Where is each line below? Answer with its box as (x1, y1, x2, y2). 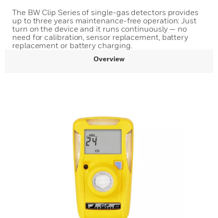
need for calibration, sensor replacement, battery (12, 32, 189, 42)
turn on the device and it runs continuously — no (12, 24, 187, 34)
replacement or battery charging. (12, 40, 132, 50)
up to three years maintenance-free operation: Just (12, 16, 197, 25)
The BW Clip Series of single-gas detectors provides (12, 7, 199, 17)
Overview (93, 54, 125, 63)
